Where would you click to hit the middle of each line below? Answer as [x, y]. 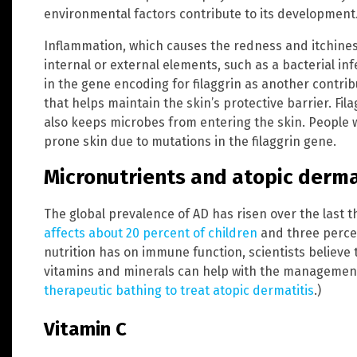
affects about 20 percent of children [151, 233]
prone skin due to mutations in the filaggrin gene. [190, 141]
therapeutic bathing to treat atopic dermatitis [179, 290]
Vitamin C [85, 329]
